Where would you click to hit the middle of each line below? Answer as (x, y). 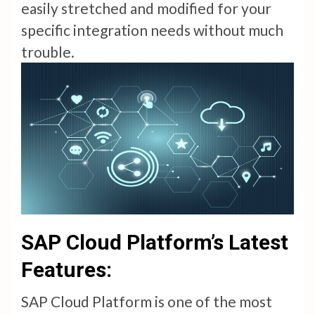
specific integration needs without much (152, 30)
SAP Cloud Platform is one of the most (147, 302)
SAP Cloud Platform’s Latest (155, 243)
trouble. (48, 52)
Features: (69, 270)
